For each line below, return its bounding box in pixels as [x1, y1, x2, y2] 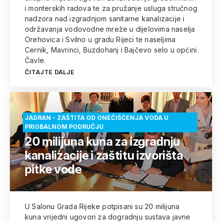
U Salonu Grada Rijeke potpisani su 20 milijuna [25, 202, 180, 211]
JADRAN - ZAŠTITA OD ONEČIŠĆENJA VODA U [25, 114, 168, 121]
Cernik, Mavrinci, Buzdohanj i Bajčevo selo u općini [25, 46, 197, 54]
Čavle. [25, 56, 46, 64]
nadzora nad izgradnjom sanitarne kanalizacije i [25, 14, 185, 23]
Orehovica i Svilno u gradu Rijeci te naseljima [25, 35, 176, 44]
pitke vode [25, 162, 82, 176]
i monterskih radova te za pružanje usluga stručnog [25, 4, 197, 12]
